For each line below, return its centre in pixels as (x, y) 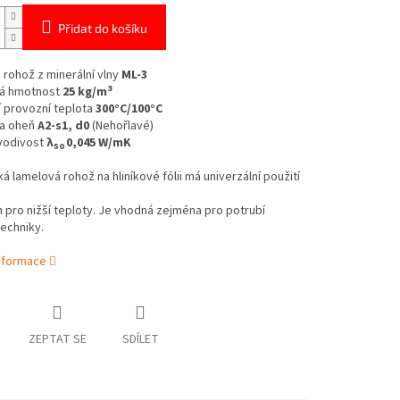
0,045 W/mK (98, 143)
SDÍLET (140, 340)
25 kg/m (84, 92)
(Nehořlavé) (121, 126)
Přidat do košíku (102, 29)
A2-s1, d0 (63, 126)
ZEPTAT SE (57, 340)
